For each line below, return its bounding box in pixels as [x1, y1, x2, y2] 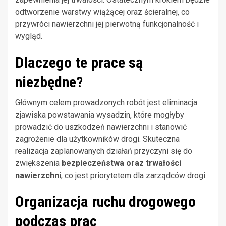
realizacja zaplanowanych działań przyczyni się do [15, 146, 192, 156]
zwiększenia [15, 158, 62, 168]
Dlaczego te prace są [15, 53, 143, 72]
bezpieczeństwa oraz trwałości [62, 158, 181, 168]
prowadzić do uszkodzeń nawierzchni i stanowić [15, 122, 187, 132]
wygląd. [15, 31, 42, 41]
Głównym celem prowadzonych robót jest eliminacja [15, 98, 197, 108]
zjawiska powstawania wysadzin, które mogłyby [15, 110, 184, 120]
